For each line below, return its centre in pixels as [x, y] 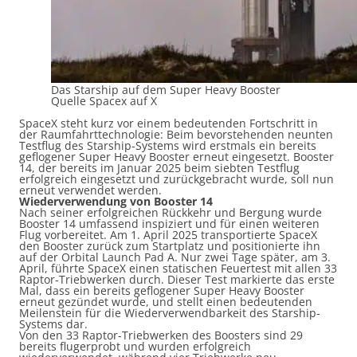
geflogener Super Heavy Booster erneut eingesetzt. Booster [177, 157]
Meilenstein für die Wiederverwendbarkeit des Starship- [170, 313]
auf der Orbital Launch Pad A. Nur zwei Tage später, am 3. [175, 257]
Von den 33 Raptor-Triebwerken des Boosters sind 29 [161, 335]
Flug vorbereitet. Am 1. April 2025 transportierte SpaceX [168, 235]
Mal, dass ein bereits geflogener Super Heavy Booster [162, 290]
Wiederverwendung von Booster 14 [116, 201]
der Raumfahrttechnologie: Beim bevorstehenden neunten [176, 134]
